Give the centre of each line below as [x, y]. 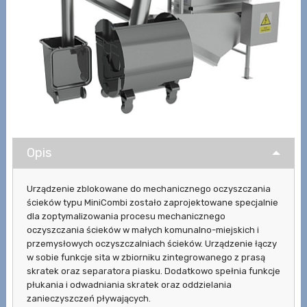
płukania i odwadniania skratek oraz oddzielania [129, 284]
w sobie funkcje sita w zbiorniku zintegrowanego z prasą [146, 257]
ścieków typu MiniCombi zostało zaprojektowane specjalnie [152, 202]
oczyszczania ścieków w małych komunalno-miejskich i [143, 230]
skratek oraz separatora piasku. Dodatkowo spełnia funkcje [153, 271]
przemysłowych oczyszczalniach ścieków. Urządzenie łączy [151, 243]
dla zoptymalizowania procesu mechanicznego [126, 216]
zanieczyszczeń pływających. [88, 298]
